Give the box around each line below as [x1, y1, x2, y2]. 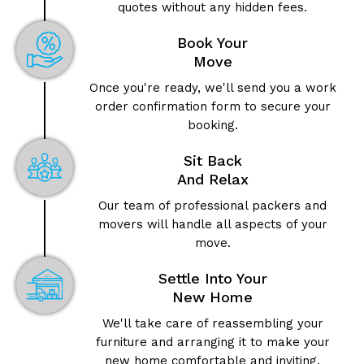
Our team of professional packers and [98, 198, 327, 214]
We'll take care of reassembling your [102, 316, 323, 331]
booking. [187, 118, 238, 133]
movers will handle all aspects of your [97, 217, 327, 232]
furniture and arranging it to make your [95, 335, 330, 350]
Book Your [177, 34, 248, 52]
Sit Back [183, 152, 242, 170]
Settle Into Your [158, 270, 267, 288]
